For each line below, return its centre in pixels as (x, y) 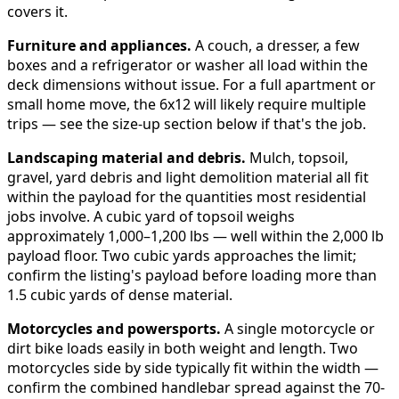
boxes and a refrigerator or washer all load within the (187, 65)
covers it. (37, 12)
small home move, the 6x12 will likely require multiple (187, 105)
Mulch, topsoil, (297, 158)
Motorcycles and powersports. (114, 329)
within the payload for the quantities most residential (187, 197)
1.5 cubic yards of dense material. (120, 295)
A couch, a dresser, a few (276, 46)
